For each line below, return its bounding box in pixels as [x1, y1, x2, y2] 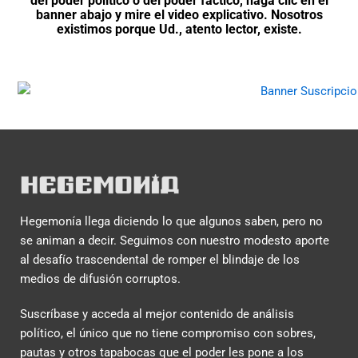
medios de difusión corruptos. [19, 272, 181, 287]
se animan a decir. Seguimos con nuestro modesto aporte [19, 233, 329, 249]
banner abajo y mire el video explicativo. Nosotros [35, 6, 323, 22]
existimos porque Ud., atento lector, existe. [56, 21, 302, 37]
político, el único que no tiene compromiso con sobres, [19, 326, 316, 341]
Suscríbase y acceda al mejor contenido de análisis [19, 307, 294, 322]
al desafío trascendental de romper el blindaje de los [19, 253, 300, 268]
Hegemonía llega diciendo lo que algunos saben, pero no [19, 214, 323, 229]
